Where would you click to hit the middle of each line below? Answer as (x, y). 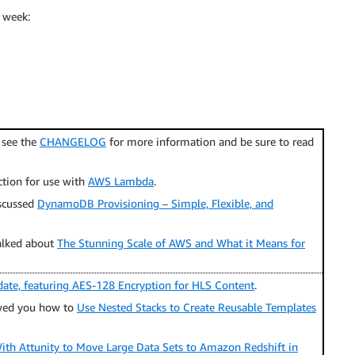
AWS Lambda (121, 181)
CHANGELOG (73, 141)
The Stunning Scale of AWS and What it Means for (181, 243)
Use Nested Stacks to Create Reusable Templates (197, 307)
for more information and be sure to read (210, 141)
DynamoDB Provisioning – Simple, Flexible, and (155, 203)
